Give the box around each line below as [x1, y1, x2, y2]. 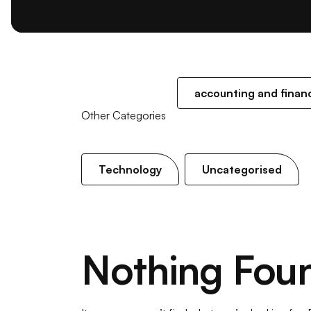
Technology [99, 162, 162, 176]
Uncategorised [202, 162, 282, 176]
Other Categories [81, 108, 166, 122]
